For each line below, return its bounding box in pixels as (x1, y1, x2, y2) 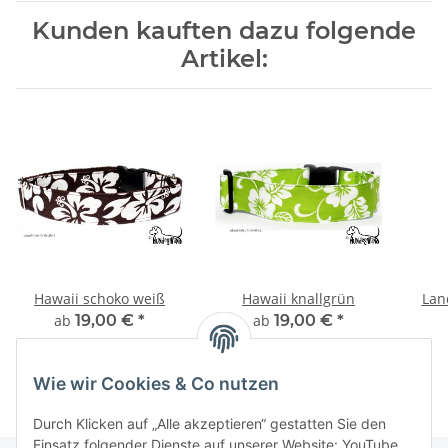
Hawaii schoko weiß (34, 288, 165, 308)
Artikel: (180, 43, 268, 73)
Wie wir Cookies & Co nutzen (33, 373, 279, 395)
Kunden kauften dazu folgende (32, 15, 416, 45)
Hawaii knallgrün (242, 288, 355, 308)
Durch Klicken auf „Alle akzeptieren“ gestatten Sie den (33, 415, 386, 433)
